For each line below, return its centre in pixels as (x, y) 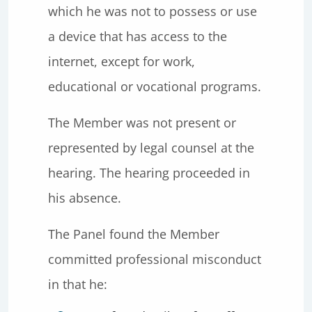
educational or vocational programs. (155, 86)
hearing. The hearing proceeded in (149, 173)
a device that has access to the (138, 36)
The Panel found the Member (134, 234)
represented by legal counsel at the (151, 148)
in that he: (78, 284)
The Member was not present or (142, 123)
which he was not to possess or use (153, 11)
